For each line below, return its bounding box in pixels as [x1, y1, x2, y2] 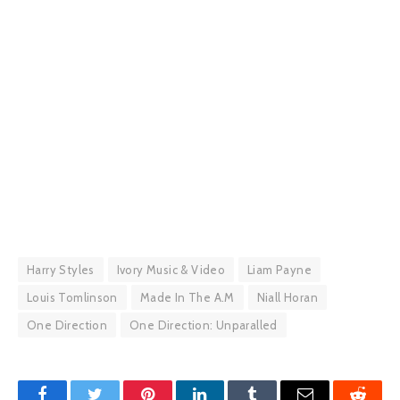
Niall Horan [256, 290, 319, 305]
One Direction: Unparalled [129, 318, 278, 333]
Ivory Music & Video [116, 262, 226, 278]
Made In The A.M [139, 290, 235, 305]
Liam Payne [247, 262, 312, 278]
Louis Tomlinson [27, 290, 118, 305]
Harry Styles [27, 262, 95, 278]
